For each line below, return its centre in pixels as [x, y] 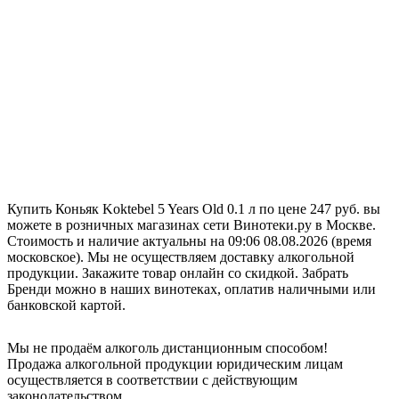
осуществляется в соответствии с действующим [152, 379]
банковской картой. [66, 305]
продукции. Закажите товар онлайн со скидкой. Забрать [178, 273]
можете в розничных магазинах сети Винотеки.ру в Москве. [191, 224]
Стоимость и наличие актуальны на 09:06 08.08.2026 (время [189, 240]
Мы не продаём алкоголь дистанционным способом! [167, 347]
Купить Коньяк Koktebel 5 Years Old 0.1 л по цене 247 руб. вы [194, 208]
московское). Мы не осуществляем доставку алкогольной [181, 256]
